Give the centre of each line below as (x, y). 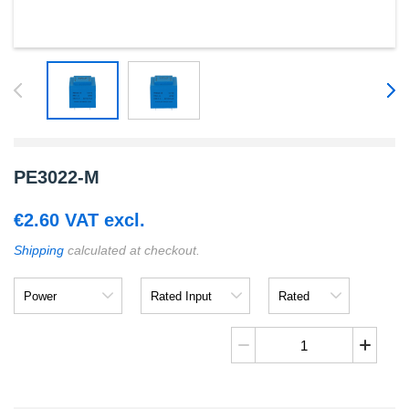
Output (289, 299)
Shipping (39, 250)
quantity (254, 380)
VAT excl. (102, 220)
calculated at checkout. (132, 250)
